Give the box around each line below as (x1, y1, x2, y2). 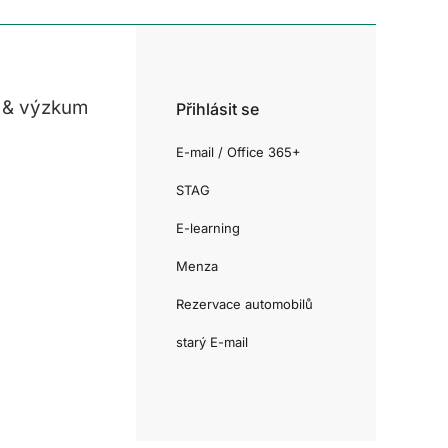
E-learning (176, 219, 240, 236)
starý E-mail (176, 333, 248, 350)
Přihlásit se (176, 98, 259, 119)
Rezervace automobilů (176, 295, 313, 312)
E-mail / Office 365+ (176, 143, 301, 160)
